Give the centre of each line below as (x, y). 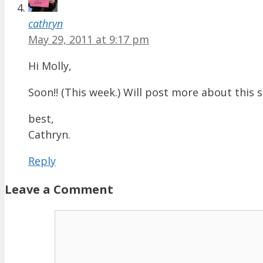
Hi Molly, (50, 66)
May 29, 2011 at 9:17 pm (89, 40)
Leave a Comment (59, 190)
